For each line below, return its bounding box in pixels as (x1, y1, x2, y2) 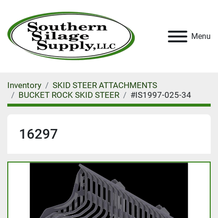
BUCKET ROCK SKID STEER (18, 90, 119, 100)
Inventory (7, 80, 41, 90)
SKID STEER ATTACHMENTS (53, 80, 157, 90)
